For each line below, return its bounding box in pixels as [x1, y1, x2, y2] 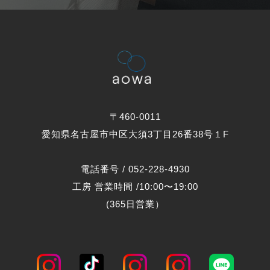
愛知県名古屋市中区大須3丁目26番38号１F [41, 128, 229, 139]
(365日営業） [105, 198, 165, 209]
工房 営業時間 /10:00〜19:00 [72, 181, 198, 192]
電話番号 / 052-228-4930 [80, 163, 190, 174]
